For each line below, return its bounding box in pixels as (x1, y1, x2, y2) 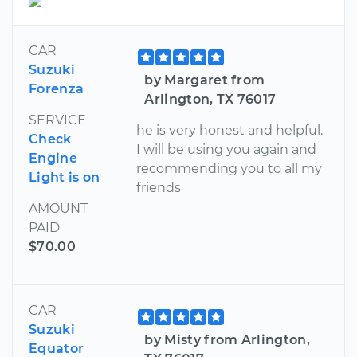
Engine (29, 150, 77, 166)
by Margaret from (144, 72, 265, 88)
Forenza (29, 80, 84, 96)
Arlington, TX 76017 (144, 91, 277, 107)
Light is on (29, 169, 100, 185)
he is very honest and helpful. (136, 122, 324, 138)
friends (136, 179, 182, 195)
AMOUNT (29, 200, 88, 216)
